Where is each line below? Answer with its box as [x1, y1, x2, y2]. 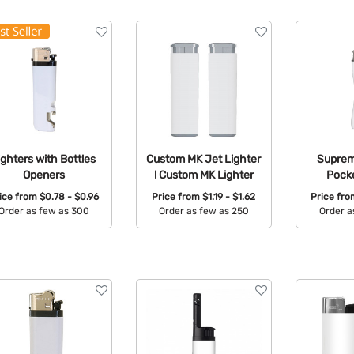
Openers [22, 168, 65, 181]
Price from [152, 191, 203, 203]
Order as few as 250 [158, 205, 249, 217]
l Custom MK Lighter [153, 168, 254, 181]
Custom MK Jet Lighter [146, 152, 262, 165]
